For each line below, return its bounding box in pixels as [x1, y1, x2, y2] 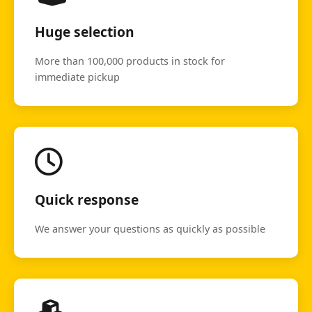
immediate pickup [35, 70, 120, 84]
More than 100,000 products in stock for [35, 54, 225, 68]
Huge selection [35, 22, 134, 42]
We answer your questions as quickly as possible [35, 222, 265, 236]
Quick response [35, 190, 139, 210]
